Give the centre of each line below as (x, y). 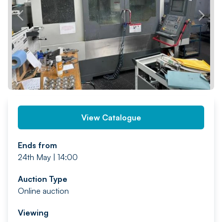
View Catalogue (111, 117)
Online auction (43, 191)
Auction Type (43, 179)
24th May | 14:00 (48, 157)
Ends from (37, 145)
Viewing (33, 213)
